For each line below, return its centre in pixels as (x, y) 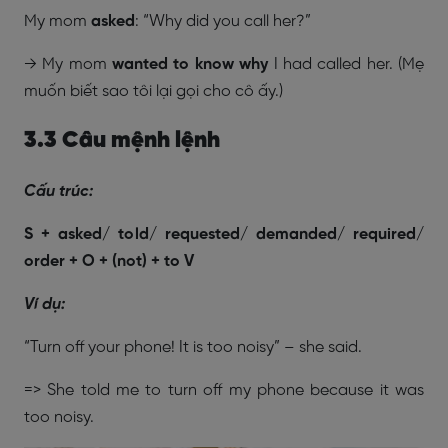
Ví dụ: (44, 304)
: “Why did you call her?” (225, 21)
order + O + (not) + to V (109, 261)
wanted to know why (193, 64)
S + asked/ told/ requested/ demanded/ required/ (224, 234)
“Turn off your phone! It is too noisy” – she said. (195, 347)
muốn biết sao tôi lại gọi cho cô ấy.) (153, 91)
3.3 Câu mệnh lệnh (122, 141)
